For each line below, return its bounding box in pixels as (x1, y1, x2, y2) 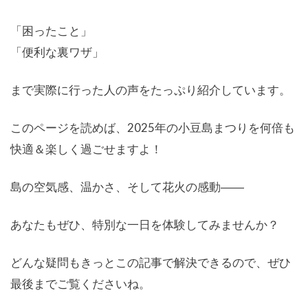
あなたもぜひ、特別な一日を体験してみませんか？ (10, 217, 279, 232)
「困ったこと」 (10, 23, 92, 38)
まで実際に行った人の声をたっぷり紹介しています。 (10, 82, 291, 98)
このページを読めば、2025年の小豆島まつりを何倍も (10, 120, 295, 135)
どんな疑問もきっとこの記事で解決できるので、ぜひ (10, 255, 291, 270)
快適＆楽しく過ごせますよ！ (10, 142, 162, 157)
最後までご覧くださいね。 (10, 276, 151, 291)
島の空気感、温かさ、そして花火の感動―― (10, 179, 244, 195)
